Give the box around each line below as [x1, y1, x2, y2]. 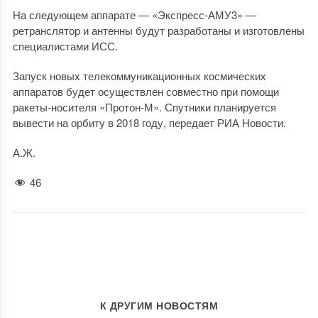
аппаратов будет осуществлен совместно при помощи [12, 84, 279, 99]
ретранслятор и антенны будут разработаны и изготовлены [12, 23, 305, 38]
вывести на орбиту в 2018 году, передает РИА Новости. [12, 115, 286, 130]
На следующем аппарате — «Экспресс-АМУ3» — [12, 7, 256, 22]
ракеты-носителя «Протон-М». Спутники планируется [12, 99, 276, 114]
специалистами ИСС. [12, 38, 118, 53]
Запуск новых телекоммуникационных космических [12, 68, 266, 83]
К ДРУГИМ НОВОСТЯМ [99, 298, 219, 313]
